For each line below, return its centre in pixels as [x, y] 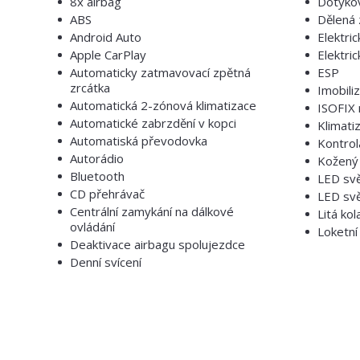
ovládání [92, 227]
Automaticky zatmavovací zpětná [160, 72]
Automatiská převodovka [139, 141]
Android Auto [106, 37]
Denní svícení [106, 262]
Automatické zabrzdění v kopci [153, 123]
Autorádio [97, 158]
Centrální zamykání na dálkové [152, 211]
